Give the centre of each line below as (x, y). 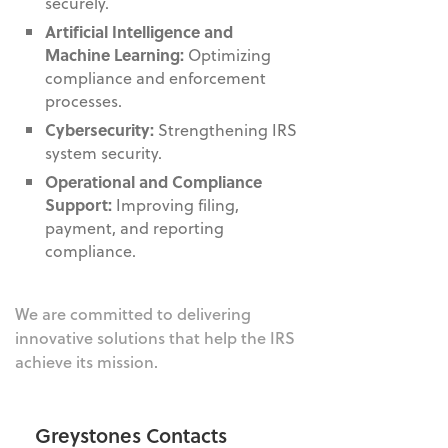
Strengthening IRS (227, 129)
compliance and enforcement (155, 77)
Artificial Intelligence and (139, 31)
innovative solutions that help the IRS (155, 337)
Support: (80, 204)
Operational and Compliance (153, 181)
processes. (83, 100)
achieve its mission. (86, 361)
